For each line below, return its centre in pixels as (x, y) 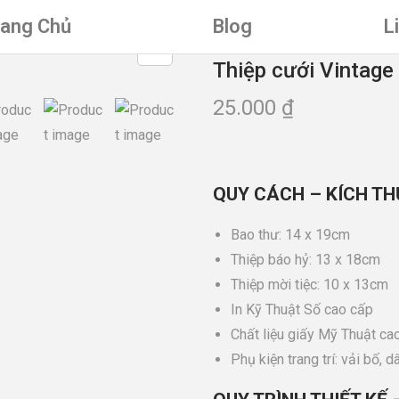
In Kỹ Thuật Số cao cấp (302, 309)
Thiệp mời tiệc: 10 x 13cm (309, 285)
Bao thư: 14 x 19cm (290, 235)
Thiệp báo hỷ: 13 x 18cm (305, 260)
